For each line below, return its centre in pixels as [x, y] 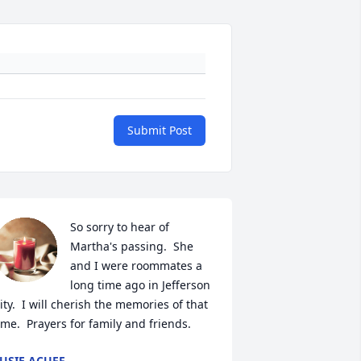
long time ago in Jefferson [140, 285]
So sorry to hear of [119, 227]
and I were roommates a [136, 266]
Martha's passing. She [131, 247]
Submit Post [160, 131]
